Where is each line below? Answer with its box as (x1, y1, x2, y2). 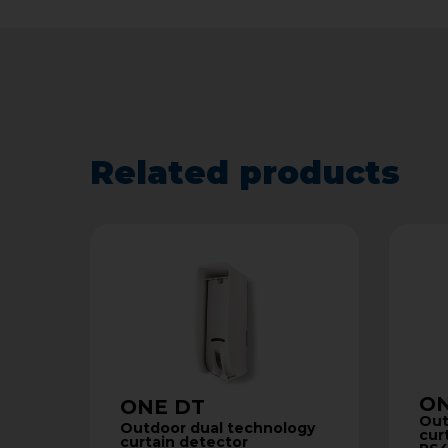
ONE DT (120, 395, 205, 420)
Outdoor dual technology (120, 418, 315, 437)
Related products (90, 152, 400, 192)
